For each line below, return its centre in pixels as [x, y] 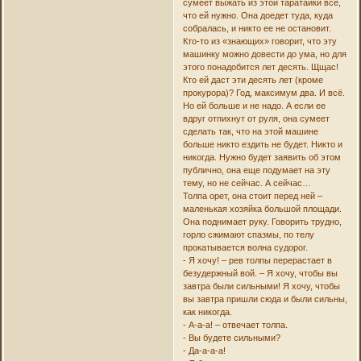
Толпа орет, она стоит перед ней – [252, 195]
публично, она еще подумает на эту [256, 170]
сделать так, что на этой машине [250, 131]
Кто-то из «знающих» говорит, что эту [259, 41]
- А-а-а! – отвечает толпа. [235, 324]
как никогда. [207, 311]
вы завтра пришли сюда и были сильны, [265, 299]
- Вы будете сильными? [231, 337]
